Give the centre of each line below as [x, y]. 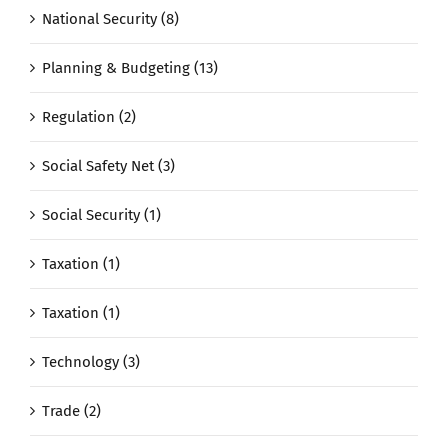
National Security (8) [110, 19]
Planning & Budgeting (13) [130, 68]
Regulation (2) [89, 117]
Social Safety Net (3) [108, 166]
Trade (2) [71, 411]
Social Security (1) [101, 215]
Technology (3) [91, 362]
